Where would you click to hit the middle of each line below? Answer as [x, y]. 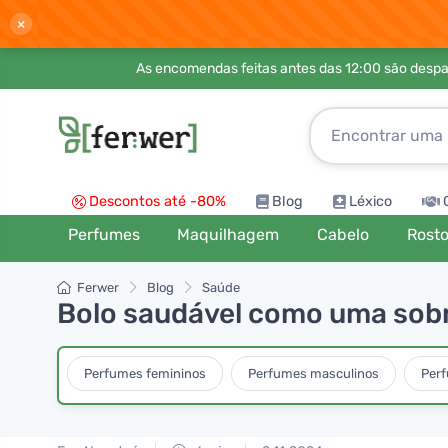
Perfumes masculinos [313, 373]
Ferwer [98, 287]
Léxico [370, 201]
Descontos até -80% [157, 201]
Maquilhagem [228, 234]
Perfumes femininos [145, 373]
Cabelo [343, 234]
